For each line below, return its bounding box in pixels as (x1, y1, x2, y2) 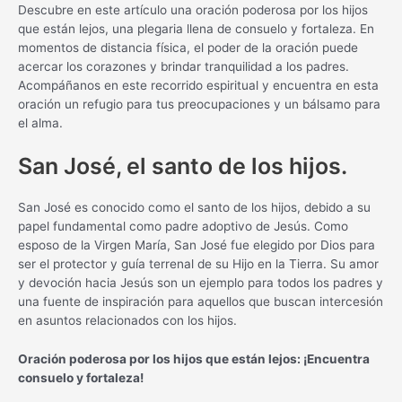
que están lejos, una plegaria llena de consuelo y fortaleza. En (18, 22, 374, 37)
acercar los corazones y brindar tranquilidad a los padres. (18, 59, 349, 74)
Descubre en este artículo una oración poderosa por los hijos (18, 3, 368, 18)
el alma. (18, 116, 63, 131)
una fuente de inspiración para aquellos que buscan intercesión (18, 294, 383, 310)
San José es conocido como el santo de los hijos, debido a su (18, 200, 371, 215)
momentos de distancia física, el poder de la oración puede (18, 40, 358, 56)
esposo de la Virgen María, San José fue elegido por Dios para (18, 238, 375, 253)
